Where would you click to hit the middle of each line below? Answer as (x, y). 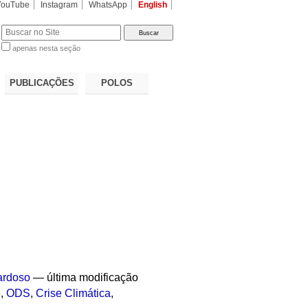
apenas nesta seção (47, 48)
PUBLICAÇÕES (42, 82)
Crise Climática (74, 294)
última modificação (93, 278)
